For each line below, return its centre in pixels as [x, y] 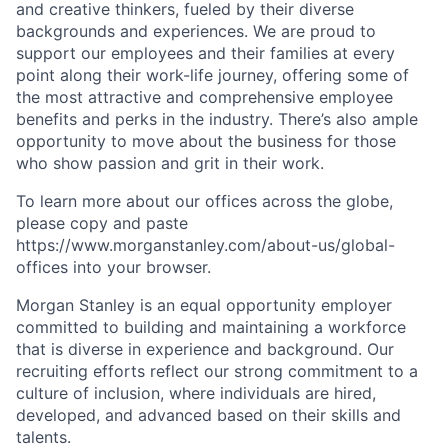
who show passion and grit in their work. [170, 163]
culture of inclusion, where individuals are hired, [196, 393]
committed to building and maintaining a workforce [211, 327]
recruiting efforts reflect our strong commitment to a [217, 371]
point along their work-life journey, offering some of [212, 75]
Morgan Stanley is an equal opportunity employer [204, 305]
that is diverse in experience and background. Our [205, 349]
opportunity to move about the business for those [206, 141]
